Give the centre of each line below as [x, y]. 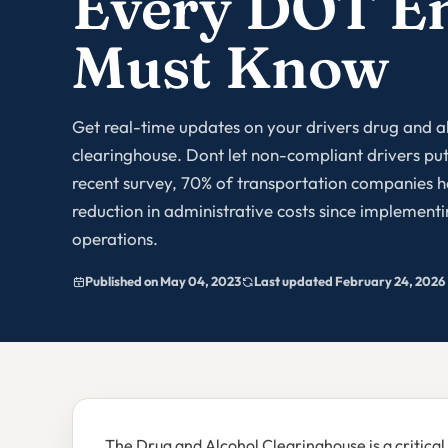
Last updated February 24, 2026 [349, 281]
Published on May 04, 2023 [163, 281]
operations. [115, 238]
